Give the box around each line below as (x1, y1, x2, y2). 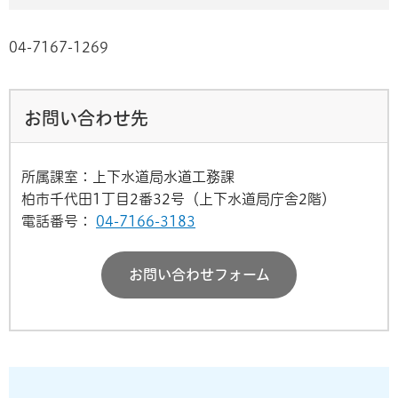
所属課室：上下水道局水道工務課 (21, 169, 235, 184)
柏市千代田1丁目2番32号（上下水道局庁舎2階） (21, 191, 336, 206)
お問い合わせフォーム (128, 267, 270, 282)
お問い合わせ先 (24, 108, 148, 127)
